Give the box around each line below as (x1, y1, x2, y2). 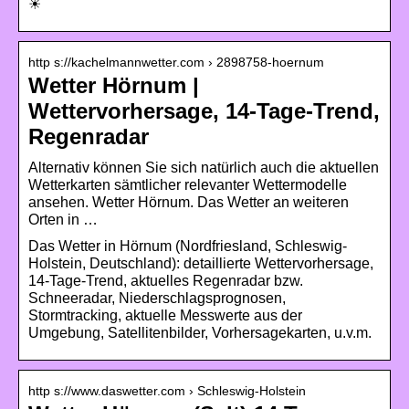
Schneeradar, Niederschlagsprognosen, (28, 289, 286, 306)
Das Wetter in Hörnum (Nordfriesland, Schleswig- (28, 237, 347, 254)
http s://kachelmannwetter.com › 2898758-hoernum (28, 54, 324, 69)
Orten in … (28, 211, 98, 227)
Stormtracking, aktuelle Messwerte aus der (28, 307, 302, 323)
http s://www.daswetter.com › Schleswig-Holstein (28, 383, 306, 398)
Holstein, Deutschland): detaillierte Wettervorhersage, (28, 255, 373, 271)
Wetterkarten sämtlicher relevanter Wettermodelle (28, 176, 347, 193)
